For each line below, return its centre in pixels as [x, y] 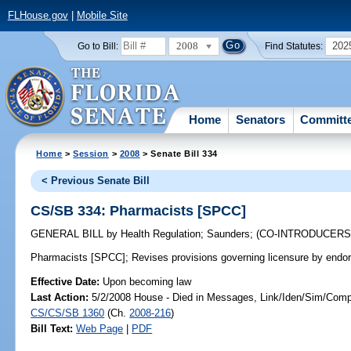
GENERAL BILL [69, 234]
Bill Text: [52, 328]
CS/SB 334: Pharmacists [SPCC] [139, 210]
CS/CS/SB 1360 [68, 313]
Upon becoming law [147, 281]
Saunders [229, 234]
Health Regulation [159, 234]
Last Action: [60, 297]
